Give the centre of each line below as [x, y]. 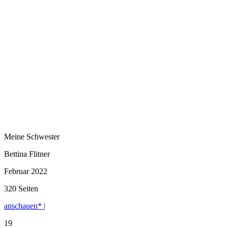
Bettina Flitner [27, 154]
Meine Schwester [32, 136]
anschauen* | [25, 206]
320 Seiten [21, 188]
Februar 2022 [26, 171]
